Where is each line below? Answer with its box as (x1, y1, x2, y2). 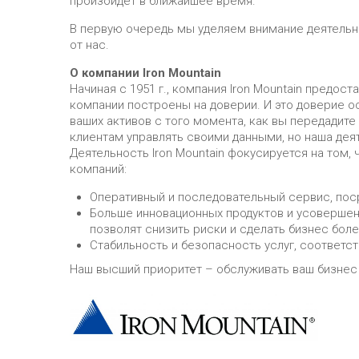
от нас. (70, 38, 109, 52)
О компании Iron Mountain (70, 66, 221, 80)
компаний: (70, 162, 127, 176)
